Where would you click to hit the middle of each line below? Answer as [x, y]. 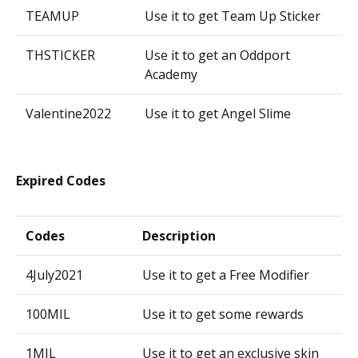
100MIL [48, 314]
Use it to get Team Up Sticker [233, 16]
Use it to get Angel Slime [218, 113]
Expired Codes [61, 181]
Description [179, 236]
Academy [171, 74]
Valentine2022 [68, 113]
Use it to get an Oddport [217, 55]
